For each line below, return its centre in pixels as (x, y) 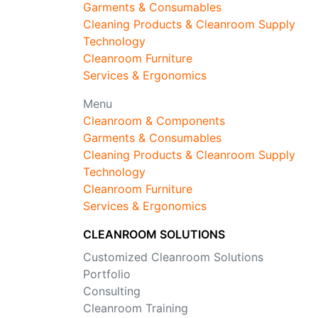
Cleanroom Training (136, 308)
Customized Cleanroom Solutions (173, 257)
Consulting (112, 291)
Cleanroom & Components (154, 120)
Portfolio (107, 274)
